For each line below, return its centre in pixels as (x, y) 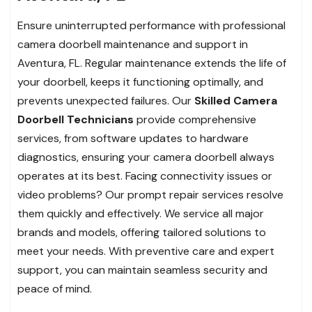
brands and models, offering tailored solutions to (142, 232)
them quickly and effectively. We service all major (141, 213)
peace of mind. (55, 288)
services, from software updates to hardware (133, 138)
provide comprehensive (196, 119)
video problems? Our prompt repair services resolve (150, 194)
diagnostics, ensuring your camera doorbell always (146, 157)
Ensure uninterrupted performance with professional (151, 25)
